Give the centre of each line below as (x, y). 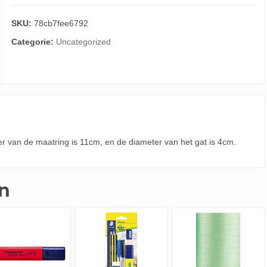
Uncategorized (83, 42)
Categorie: (33, 42)
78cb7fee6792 (61, 23)
